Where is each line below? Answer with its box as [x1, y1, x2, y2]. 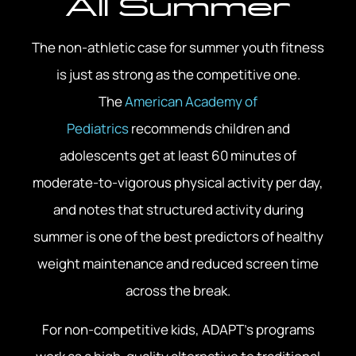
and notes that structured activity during [52, 200, 304, 219]
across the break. [126, 281, 230, 300]
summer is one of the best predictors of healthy [33, 227, 323, 246]
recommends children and [128, 119, 290, 138]
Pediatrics [66, 119, 129, 138]
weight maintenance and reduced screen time [37, 254, 319, 273]
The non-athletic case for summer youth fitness [32, 38, 324, 57]
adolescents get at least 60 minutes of [60, 146, 296, 165]
